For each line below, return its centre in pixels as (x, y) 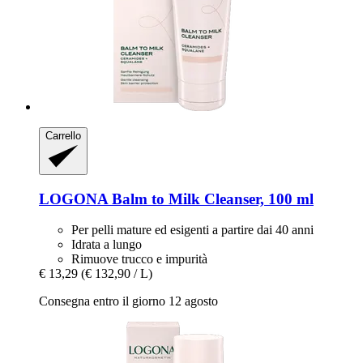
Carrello (63, 136)
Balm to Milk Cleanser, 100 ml (211, 199)
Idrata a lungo (107, 245)
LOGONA (73, 199)
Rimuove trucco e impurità (139, 259)
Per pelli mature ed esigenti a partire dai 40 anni (192, 230)
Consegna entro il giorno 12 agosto (128, 301)
